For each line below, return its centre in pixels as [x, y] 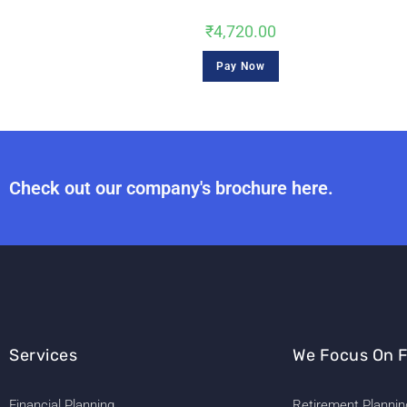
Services [43, 355]
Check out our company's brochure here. [171, 188]
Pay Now [241, 66]
